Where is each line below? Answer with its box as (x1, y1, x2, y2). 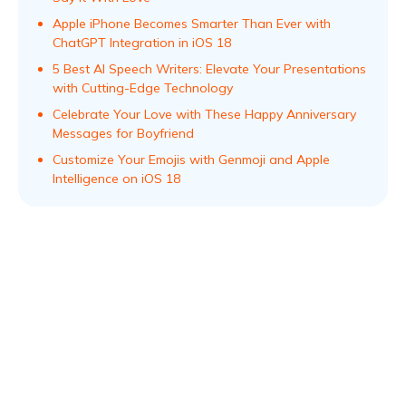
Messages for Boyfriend (53, 125, 194, 141)
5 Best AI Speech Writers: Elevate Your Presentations (53, 61, 366, 77)
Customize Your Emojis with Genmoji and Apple (53, 151, 330, 168)
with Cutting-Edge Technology (53, 80, 233, 96)
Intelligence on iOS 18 (53, 170, 180, 187)
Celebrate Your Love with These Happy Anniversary (53, 106, 356, 122)
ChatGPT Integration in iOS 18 (53, 34, 231, 51)
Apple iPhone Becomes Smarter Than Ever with (53, 15, 331, 32)
